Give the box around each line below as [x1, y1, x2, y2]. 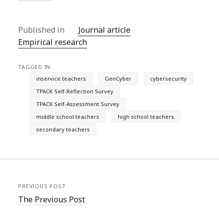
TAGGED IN [18, 63, 51, 70]
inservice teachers [36, 75, 87, 82]
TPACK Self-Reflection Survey [36, 88, 114, 95]
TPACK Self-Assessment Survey [36, 100, 120, 108]
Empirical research [18, 37, 88, 47]
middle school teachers [36, 113, 100, 120]
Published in [18, 24, 67, 35]
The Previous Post [18, 194, 86, 205]
